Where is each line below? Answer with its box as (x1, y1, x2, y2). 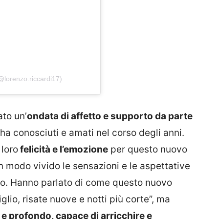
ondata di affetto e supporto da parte (27, 110, 193, 122)
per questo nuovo (108, 144, 187, 155)
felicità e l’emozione (18, 144, 108, 155)
